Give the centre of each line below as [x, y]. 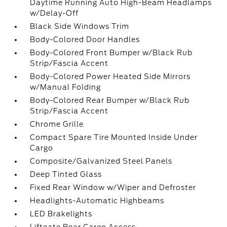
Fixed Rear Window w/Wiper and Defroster [113, 187]
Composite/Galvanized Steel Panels [101, 161]
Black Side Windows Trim [80, 26]
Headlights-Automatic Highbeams [97, 201]
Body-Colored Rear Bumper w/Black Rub [110, 100]
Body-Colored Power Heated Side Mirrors [110, 77]
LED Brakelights [61, 214]
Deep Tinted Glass [66, 174]
